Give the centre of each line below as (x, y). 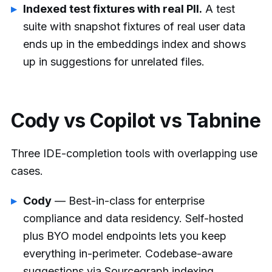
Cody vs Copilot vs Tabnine (136, 121)
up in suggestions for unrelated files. (114, 62)
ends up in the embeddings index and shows (134, 44)
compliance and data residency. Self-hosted (133, 218)
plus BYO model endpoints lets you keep (125, 236)
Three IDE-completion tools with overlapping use (134, 154)
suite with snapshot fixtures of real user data (134, 27)
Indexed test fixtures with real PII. (113, 9)
